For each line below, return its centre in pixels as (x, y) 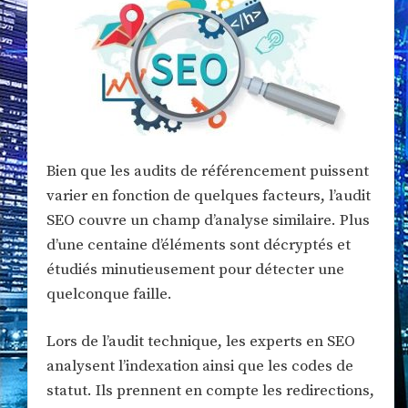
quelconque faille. (109, 294)
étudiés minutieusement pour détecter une (195, 269)
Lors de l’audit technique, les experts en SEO (201, 342)
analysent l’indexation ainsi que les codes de (200, 367)
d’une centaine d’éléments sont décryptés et (199, 245)
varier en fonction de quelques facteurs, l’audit (209, 195)
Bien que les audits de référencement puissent (208, 171)
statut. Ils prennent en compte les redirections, (210, 391)
